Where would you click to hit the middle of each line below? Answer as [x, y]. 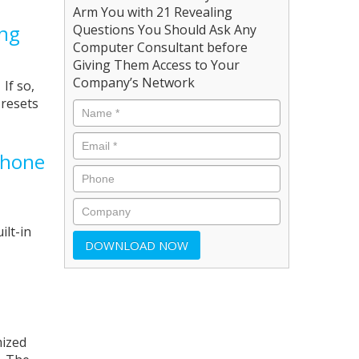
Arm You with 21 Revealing [153, 12]
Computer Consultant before [161, 47]
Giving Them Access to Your [157, 65]
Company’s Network [134, 82]
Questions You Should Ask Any [165, 29]
